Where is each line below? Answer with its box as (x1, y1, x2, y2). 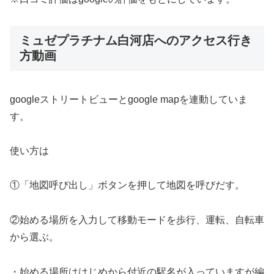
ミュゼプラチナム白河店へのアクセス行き (20, 34, 252, 48)
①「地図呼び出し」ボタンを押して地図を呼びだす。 (10, 180, 245, 191)
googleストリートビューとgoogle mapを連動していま (10, 94, 248, 105)
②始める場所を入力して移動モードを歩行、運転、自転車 (10, 215, 264, 226)
